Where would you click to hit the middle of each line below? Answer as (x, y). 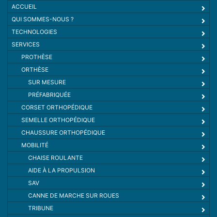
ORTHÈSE (35, 69)
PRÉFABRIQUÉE (49, 94)
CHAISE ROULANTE (55, 157)
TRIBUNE (41, 208)
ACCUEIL (24, 6)
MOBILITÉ (35, 145)
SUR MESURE (47, 82)
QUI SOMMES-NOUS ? (43, 19)
